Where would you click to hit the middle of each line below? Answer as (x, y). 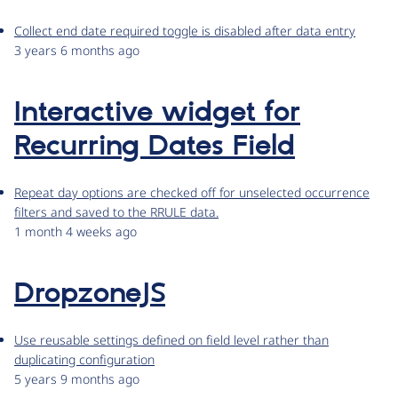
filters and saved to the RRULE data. (116, 212)
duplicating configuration (84, 360)
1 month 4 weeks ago (76, 232)
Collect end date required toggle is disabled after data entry (185, 31)
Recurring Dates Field (155, 147)
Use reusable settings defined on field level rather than (171, 340)
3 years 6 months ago (77, 51)
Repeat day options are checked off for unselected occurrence (192, 193)
